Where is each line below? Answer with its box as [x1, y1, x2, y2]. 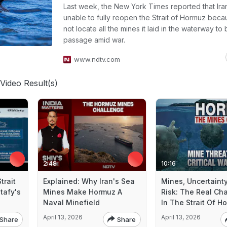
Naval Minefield [43, 198, 100, 207]
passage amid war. [63, 35, 125, 44]
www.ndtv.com [74, 55, 120, 63]
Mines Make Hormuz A [43, 187, 123, 196]
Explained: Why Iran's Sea [43, 176, 135, 185]
